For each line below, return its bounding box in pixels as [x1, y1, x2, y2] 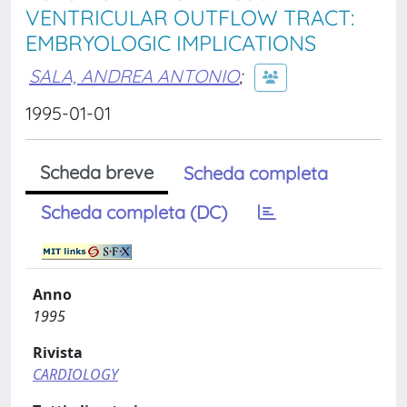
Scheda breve [40, 161, 154, 184]
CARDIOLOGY [33, 364, 118, 384]
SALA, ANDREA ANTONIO [29, 64, 239, 87]
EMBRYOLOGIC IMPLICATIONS [25, 30, 316, 56]
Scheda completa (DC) [41, 201, 227, 223]
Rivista [33, 342, 83, 362]
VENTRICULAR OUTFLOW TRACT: [25, 5, 354, 31]
